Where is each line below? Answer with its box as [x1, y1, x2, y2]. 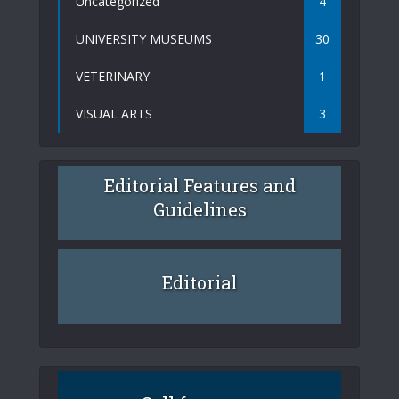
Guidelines [152, 198, 247, 222]
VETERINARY [76, 67, 150, 85]
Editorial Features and [103, 174, 296, 198]
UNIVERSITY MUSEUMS [76, 29, 212, 47]
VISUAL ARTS [76, 104, 152, 122]
